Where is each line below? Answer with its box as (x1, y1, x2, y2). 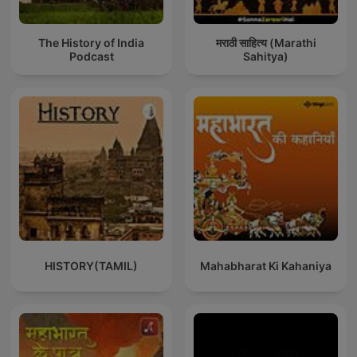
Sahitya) (243, 49, 288, 63)
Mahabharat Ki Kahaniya (200, 259, 331, 273)
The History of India (38, 35, 144, 49)
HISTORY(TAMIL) (45, 259, 138, 273)
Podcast (69, 49, 114, 63)
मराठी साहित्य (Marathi (215, 35, 316, 49)
